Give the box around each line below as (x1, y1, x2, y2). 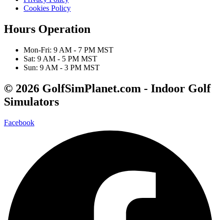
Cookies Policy (24, 3, 71, 12)
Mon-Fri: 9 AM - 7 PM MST (24, 45, 113, 54)
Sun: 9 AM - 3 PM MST (24, 63, 100, 72)
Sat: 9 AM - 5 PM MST (24, 54, 97, 63)
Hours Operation (4, 22, 90, 35)
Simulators (4, 95, 59, 108)
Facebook (4, 118, 34, 127)
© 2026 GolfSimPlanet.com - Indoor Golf (4, 82, 211, 95)
